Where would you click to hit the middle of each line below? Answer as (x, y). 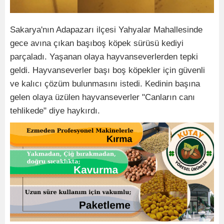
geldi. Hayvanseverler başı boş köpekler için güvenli (107, 70)
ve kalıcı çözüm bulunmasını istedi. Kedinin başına (105, 84)
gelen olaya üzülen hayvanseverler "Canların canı (102, 97)
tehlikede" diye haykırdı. (55, 111)
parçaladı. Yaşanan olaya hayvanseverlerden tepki (104, 57)
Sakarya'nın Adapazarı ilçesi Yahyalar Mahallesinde (106, 30)
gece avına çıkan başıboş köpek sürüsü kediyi (97, 43)
